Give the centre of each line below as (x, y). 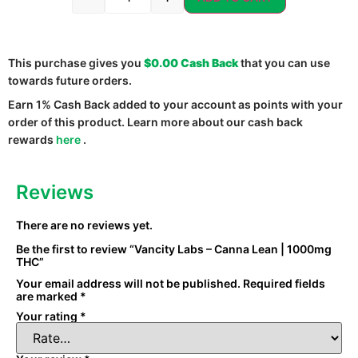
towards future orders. (70, 81)
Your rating (48, 316)
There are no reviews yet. (84, 225)
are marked (48, 296)
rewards (32, 140)
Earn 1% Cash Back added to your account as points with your (175, 105)
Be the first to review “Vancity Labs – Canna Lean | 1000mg (174, 249)
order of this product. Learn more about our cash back (155, 122)
